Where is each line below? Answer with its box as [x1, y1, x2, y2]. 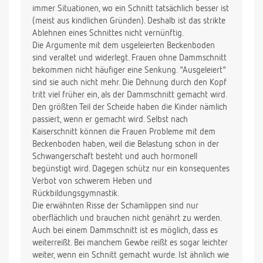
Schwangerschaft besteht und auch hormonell [32, 152, 197, 161]
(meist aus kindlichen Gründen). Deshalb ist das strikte [32, 16, 225, 26]
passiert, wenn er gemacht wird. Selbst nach [32, 115, 188, 124]
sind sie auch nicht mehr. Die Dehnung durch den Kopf [32, 78, 227, 87]
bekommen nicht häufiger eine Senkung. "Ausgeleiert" [32, 66, 226, 75]
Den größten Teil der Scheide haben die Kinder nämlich [32, 103, 227, 112]
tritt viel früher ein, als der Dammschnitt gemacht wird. [32, 90, 227, 100]
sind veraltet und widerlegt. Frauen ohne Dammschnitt [32, 53, 227, 63]
